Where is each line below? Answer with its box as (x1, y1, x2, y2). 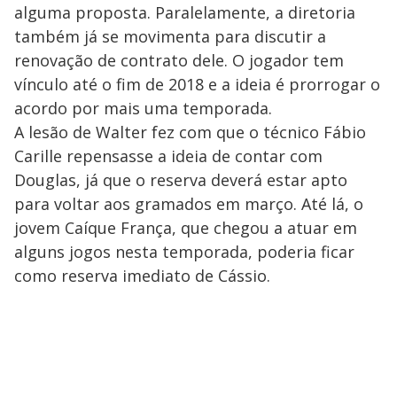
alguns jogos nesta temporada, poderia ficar (14, 240, 354, 262)
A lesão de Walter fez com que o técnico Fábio (14, 121, 366, 143)
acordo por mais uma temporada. (14, 97, 272, 119)
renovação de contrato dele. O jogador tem (14, 49, 344, 71)
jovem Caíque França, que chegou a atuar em (14, 216, 357, 238)
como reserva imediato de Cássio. (14, 264, 270, 286)
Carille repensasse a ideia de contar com (14, 144, 323, 167)
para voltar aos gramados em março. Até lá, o (14, 192, 363, 214)
